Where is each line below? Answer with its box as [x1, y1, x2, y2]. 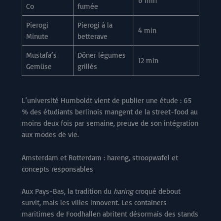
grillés [77, 62, 97, 72]
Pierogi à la [77, 20, 112, 30]
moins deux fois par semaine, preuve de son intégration [22, 118, 198, 128]
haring [113, 186, 133, 196]
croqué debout [133, 186, 181, 196]
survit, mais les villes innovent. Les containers [22, 198, 167, 208]
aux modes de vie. [22, 129, 79, 139]
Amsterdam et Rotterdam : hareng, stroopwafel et [22, 152, 178, 162]
